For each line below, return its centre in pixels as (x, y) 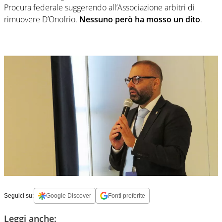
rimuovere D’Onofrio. (42, 20)
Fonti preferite (127, 196)
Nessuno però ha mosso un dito (140, 20)
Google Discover (69, 196)
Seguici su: (19, 196)
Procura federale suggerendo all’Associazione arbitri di (99, 8)
